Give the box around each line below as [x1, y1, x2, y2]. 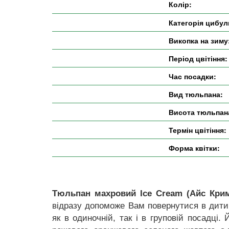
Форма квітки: [169, 143, 220, 153]
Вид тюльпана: [169, 89, 223, 99]
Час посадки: [169, 71, 216, 81]
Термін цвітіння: [169, 125, 226, 135]
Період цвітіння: [169, 53, 227, 63]
